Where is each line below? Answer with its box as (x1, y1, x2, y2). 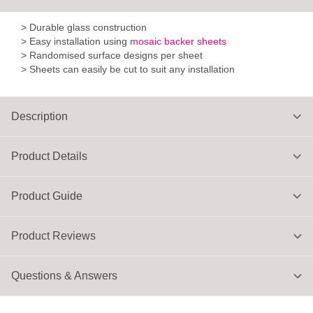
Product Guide (11, 190, 82, 203)
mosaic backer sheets (130, 36, 227, 48)
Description (11, 110, 68, 123)
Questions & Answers (11, 270, 117, 282)
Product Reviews (11, 230, 96, 242)
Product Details (11, 150, 87, 163)
